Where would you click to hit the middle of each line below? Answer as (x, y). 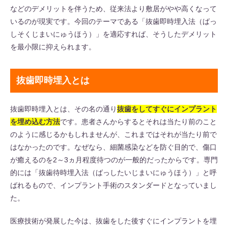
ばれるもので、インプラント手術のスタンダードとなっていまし (113, 185)
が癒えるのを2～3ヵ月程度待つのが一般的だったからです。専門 (114, 160)
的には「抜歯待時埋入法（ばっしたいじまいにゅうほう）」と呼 (113, 172)
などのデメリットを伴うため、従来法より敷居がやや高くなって (113, 8)
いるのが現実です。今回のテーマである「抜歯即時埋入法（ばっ (113, 21)
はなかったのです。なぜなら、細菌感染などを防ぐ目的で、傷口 (113, 147)
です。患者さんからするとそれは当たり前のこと (138, 121)
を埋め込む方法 (35, 121)
